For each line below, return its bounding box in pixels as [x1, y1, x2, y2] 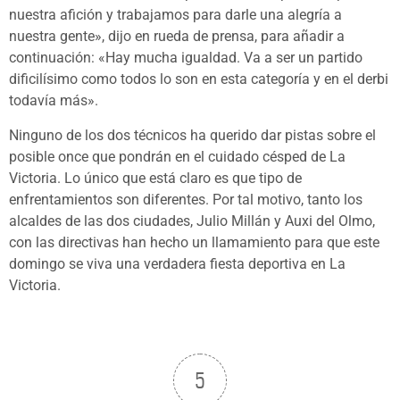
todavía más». [9, 92, 98, 110]
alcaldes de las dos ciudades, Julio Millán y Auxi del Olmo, [9, 212, 375, 229]
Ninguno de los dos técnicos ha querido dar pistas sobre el [9, 126, 376, 144]
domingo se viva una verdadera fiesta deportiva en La [9, 254, 346, 272]
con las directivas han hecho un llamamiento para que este [9, 233, 379, 251]
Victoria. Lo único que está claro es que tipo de [9, 169, 302, 187]
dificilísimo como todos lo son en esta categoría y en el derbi [9, 71, 388, 88]
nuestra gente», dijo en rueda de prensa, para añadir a [9, 28, 345, 46]
